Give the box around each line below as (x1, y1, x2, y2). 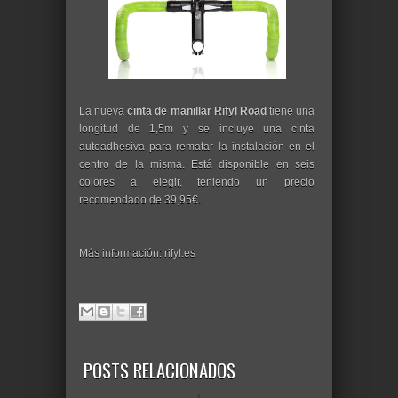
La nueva (79, 105, 128, 118)
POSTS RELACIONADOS (84, 356, 235, 385)
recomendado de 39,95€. (79, 194, 201, 207)
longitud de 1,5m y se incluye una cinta (79, 123, 314, 136)
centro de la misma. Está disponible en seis (79, 158, 314, 171)
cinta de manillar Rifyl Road (127, 105, 267, 118)
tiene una (266, 105, 314, 118)
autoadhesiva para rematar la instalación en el (79, 140, 314, 154)
